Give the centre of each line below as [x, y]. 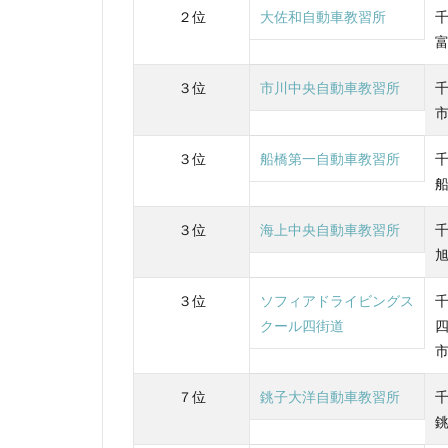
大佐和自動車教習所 [323, 16]
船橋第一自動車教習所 [330, 158]
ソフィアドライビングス [337, 300]
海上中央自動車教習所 [330, 229]
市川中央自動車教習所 [330, 87]
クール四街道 [302, 325]
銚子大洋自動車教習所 [330, 396]
